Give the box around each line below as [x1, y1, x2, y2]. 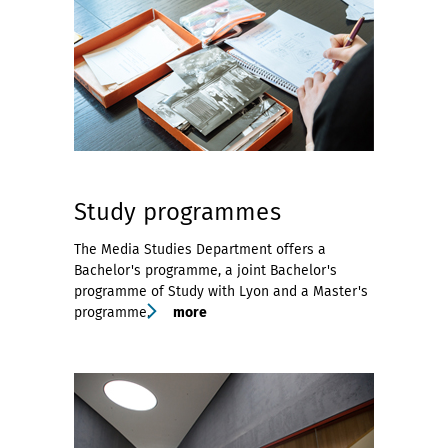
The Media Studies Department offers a [74, 241, 326, 258]
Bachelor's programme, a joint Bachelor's [74, 262, 337, 279]
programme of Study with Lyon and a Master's [74, 283, 368, 300]
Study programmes [74, 198, 281, 226]
